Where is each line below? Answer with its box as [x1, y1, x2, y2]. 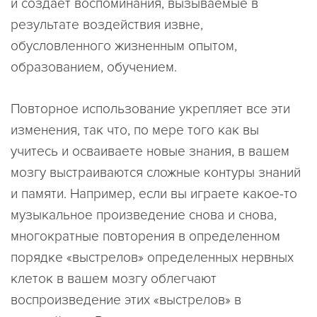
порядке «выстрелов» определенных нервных [11, 249, 294, 267]
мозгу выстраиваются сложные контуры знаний [11, 164, 301, 182]
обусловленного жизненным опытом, [11, 38, 237, 55]
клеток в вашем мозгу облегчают [11, 270, 217, 288]
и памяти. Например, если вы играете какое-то [11, 185, 297, 203]
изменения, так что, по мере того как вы [11, 122, 259, 139]
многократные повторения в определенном [11, 228, 280, 246]
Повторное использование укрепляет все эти [11, 100, 290, 118]
